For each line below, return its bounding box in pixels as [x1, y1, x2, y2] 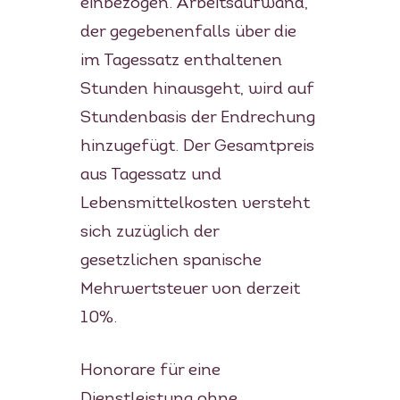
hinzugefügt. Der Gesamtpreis [79, 137, 314, 155]
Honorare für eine [79, 362, 221, 379]
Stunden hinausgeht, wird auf [79, 80, 314, 98]
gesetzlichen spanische [79, 252, 262, 270]
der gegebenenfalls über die [79, 23, 296, 41]
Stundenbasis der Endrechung [79, 109, 315, 127]
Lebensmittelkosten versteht [79, 195, 310, 212]
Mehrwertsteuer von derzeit [79, 280, 300, 298]
